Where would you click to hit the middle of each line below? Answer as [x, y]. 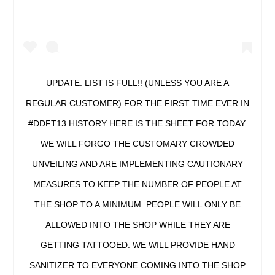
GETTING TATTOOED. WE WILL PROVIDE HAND [137, 245]
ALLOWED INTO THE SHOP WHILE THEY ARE [137, 225]
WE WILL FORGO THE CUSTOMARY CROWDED [137, 144]
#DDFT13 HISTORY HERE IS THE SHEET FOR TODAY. [137, 124]
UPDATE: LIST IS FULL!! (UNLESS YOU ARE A [137, 83]
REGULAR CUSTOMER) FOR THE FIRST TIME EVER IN [137, 103]
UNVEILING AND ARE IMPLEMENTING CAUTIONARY [137, 164]
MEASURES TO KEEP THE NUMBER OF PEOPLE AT [137, 184]
